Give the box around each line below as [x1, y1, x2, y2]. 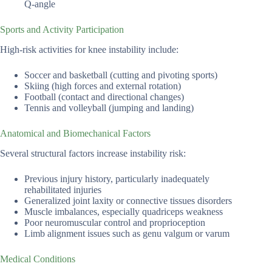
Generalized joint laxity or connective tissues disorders [24, 195, 232, 206]
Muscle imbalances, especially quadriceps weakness [24, 206, 223, 217]
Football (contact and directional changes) [24, 92, 184, 103]
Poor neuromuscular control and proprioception [24, 217, 205, 228]
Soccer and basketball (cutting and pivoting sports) [24, 70, 217, 81]
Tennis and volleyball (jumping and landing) [24, 103, 194, 114]
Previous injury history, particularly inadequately [24, 173, 209, 184]
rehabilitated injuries [24, 184, 101, 195]
